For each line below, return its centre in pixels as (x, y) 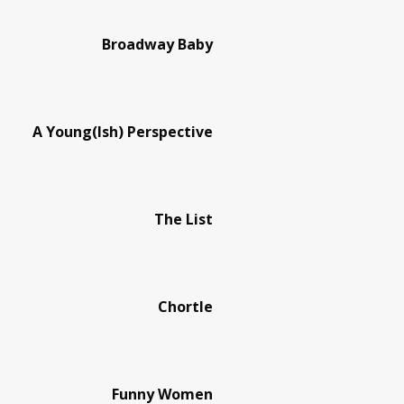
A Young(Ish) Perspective (123, 131)
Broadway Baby (157, 44)
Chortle (185, 306)
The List (184, 219)
